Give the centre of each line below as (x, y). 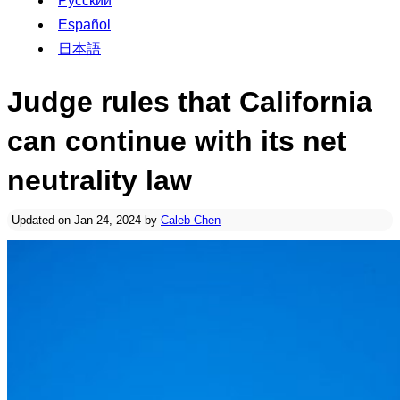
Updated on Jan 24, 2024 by (86, 220)
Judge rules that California (190, 102)
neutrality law (100, 180)
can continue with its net (177, 141)
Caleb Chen (191, 220)
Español (84, 25)
